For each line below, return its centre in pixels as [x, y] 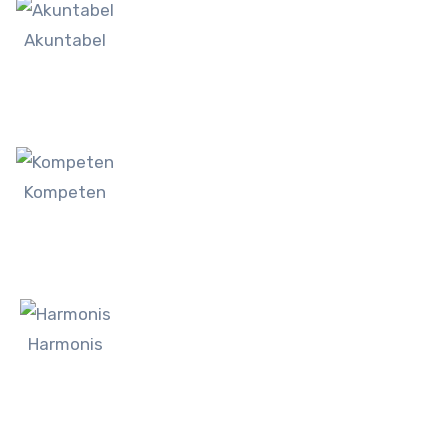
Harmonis [65, 343]
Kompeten [65, 191]
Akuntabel [65, 39]
